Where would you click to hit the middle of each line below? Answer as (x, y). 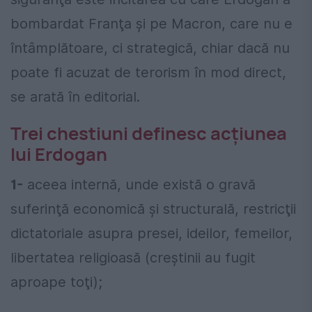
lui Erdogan (59, 154)
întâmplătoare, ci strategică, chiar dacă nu (150, 48)
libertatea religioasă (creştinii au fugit (133, 257)
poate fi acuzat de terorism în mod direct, (148, 72)
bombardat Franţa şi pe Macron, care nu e (151, 23)
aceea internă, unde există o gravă (139, 184)
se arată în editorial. (75, 96)
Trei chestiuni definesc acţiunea (149, 133)
